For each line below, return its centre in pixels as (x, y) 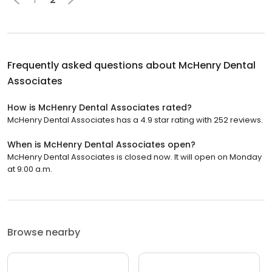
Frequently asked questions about (93, 66)
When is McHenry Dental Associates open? (101, 145)
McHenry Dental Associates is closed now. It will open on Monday (134, 157)
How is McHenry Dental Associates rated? (100, 108)
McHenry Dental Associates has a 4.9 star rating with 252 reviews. (135, 120)
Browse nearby (44, 233)
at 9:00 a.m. (30, 169)
